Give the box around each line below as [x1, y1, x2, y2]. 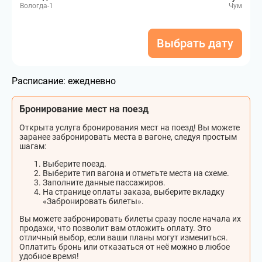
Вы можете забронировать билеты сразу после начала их [19, 214, 241, 223]
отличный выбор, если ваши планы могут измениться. [19, 233, 228, 242]
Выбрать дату [157, 36, 233, 50]
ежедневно [68, 75, 116, 87]
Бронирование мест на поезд [19, 104, 149, 115]
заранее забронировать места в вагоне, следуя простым [19, 132, 237, 142]
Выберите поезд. [43, 159, 106, 168]
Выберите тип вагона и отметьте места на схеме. [43, 168, 229, 178]
